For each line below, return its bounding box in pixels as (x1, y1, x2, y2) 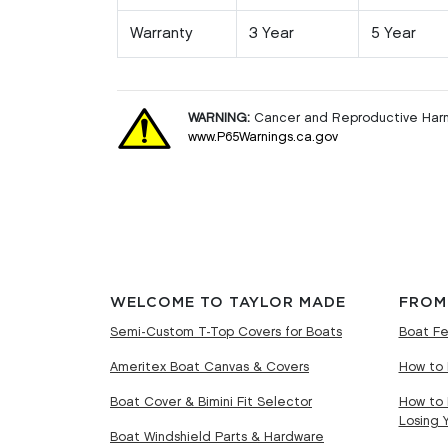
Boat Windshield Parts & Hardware (110, 430, 324, 443)
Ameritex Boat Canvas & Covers (110, 360, 309, 373)
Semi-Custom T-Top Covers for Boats (110, 325, 342, 338)
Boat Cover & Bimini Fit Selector (110, 395, 312, 408)
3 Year (249, 26, 294, 41)
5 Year (371, 26, 416, 41)
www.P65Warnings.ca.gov (188, 131, 339, 144)
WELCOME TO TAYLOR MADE (110, 294, 346, 310)
